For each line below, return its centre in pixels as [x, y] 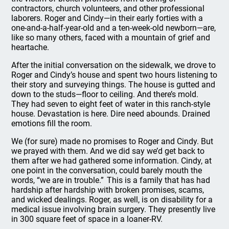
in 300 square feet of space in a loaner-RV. [87, 219]
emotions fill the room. [52, 123]
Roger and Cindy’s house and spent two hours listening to [114, 75]
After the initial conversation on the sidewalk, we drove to [114, 65]
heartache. [30, 47]
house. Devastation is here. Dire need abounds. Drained [111, 114]
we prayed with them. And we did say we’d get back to [108, 151]
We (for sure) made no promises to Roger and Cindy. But [112, 141]
